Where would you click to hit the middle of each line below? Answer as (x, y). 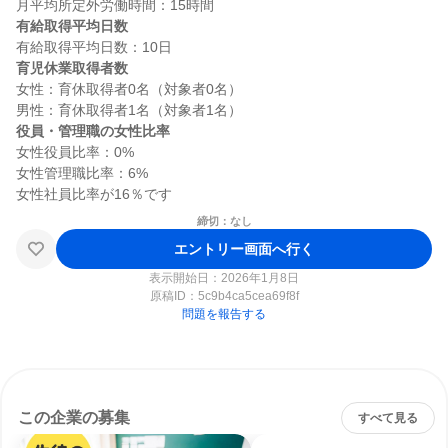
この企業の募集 (74, 417)
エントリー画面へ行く (244, 248)
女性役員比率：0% (75, 152)
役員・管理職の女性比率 (93, 131)
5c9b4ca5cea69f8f (248, 296)
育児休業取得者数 (72, 68)
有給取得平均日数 (72, 26)
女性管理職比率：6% (82, 173)
